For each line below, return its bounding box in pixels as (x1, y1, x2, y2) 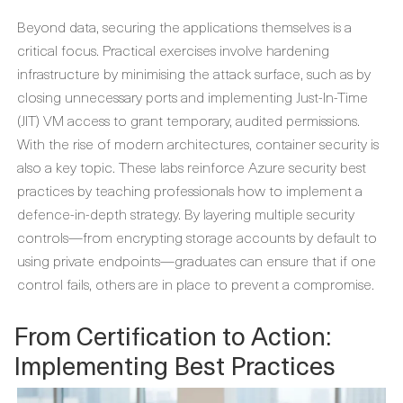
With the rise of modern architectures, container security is (17, 132, 379, 154)
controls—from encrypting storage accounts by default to (17, 226, 377, 247)
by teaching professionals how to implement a (74, 179, 363, 201)
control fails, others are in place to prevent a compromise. (17, 273, 374, 294)
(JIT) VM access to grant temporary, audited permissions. (17, 109, 360, 130)
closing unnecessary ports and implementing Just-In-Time (17, 85, 368, 107)
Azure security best (248, 156, 366, 177)
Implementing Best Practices (13, 345, 336, 384)
